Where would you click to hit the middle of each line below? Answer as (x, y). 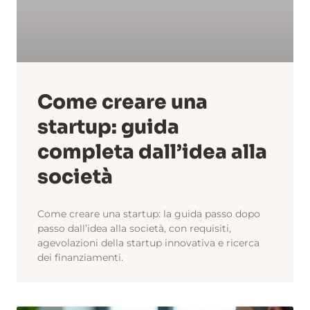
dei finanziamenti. (80, 258)
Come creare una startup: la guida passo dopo (149, 214)
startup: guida (108, 127)
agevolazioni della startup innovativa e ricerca (148, 243)
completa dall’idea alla (152, 152)
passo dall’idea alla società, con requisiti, (134, 229)
